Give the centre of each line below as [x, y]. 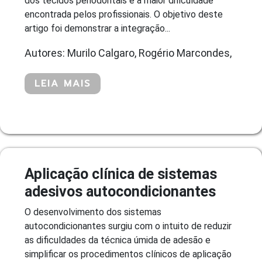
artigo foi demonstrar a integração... [97, 28]
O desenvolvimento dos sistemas [93, 212]
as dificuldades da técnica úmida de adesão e [118, 240]
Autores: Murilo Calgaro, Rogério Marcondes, [128, 53]
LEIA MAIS [63, 83]
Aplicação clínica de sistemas [121, 174]
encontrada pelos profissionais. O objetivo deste [124, 14]
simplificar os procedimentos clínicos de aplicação [128, 254]
